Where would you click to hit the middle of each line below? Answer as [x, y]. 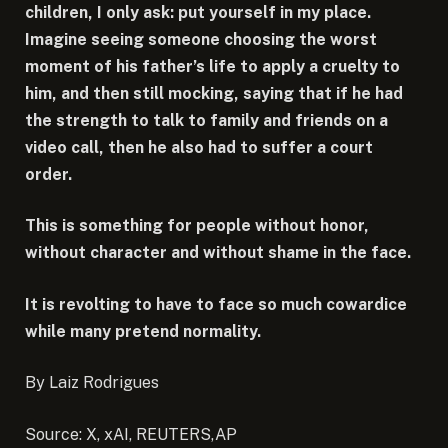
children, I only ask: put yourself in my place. [198, 12]
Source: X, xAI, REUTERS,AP [131, 435]
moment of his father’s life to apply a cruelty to [212, 66]
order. [48, 174]
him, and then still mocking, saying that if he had [214, 93]
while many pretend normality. [143, 331]
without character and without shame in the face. [218, 253]
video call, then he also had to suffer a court [199, 147]
